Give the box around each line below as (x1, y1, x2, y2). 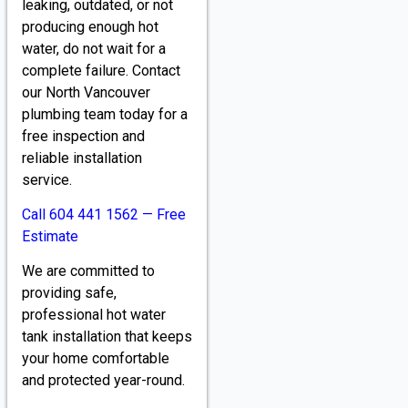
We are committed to (22, 262, 155, 280)
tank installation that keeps (22, 328, 192, 346)
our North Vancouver (22, 83, 150, 101)
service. (22, 170, 72, 189)
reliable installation (22, 148, 142, 167)
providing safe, (22, 284, 117, 302)
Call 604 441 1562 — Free (22, 205, 186, 223)
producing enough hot (22, 17, 158, 36)
